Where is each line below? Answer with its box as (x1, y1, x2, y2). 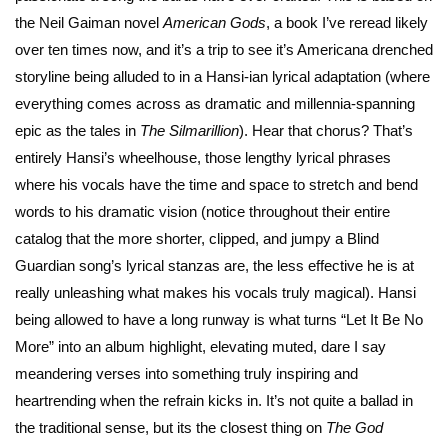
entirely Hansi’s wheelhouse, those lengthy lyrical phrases (15, 148, 391, 166)
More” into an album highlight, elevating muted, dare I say (15, 337, 386, 355)
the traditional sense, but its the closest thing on (15, 418, 326, 436)
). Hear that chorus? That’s (239, 121, 413, 139)
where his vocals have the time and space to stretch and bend (15, 175, 418, 193)
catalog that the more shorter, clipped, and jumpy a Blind (15, 229, 379, 247)
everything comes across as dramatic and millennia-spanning (15, 94, 415, 112)
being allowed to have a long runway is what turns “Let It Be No (15, 310, 423, 328)
